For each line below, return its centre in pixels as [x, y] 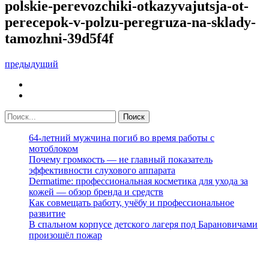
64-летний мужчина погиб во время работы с [122, 138]
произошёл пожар [65, 235]
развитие [47, 213]
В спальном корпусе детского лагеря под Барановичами [143, 224]
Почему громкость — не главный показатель [121, 159]
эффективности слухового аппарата [102, 170]
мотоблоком [53, 148]
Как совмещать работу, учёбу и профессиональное [131, 202]
